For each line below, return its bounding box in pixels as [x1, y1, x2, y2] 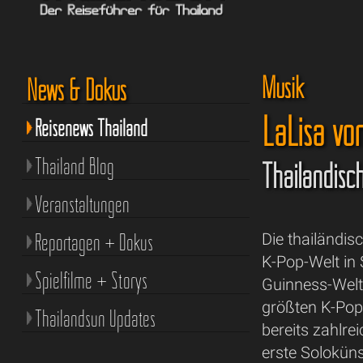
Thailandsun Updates [34, 304, 156, 332]
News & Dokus [26, 71, 126, 108]
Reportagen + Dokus [34, 228, 153, 256]
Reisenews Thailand [34, 113, 147, 142]
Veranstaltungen [34, 190, 130, 218]
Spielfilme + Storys [34, 266, 147, 294]
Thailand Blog [34, 152, 114, 180]
